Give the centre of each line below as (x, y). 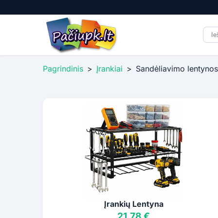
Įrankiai (109, 69)
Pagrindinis (63, 69)
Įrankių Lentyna (134, 204)
